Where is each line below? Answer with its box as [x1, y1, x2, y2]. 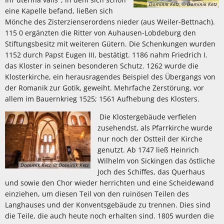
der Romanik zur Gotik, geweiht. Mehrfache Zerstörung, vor [5, 83, 204, 92]
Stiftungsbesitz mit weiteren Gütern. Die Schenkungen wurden [5, 39, 215, 48]
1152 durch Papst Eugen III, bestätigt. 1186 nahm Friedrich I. [5, 50, 207, 59]
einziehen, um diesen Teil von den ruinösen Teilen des [5, 189, 189, 198]
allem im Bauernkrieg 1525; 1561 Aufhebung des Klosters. [5, 94, 199, 103]
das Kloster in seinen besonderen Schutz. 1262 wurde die [5, 61, 198, 70]
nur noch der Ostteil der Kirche [97, 134, 202, 143]
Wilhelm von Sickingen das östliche [97, 156, 215, 165]
